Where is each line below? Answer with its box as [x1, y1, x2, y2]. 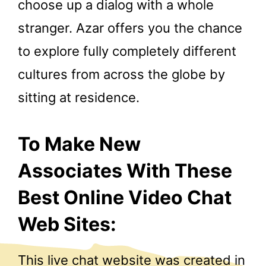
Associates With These [18, 159, 232, 183]
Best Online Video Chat [18, 186, 232, 210]
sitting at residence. [18, 89, 140, 105]
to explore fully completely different [18, 43, 236, 59]
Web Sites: [18, 213, 116, 236]
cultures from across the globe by [18, 66, 225, 82]
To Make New [18, 132, 141, 156]
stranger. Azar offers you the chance [18, 20, 242, 36]
